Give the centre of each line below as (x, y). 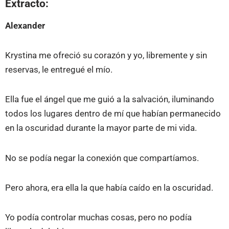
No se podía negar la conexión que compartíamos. (102, 158)
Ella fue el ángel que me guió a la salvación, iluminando (110, 99)
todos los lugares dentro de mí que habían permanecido (113, 114)
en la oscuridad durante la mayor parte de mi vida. (101, 128)
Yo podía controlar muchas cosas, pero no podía (98, 217)
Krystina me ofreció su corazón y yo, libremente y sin (106, 55)
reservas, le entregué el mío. (59, 70)
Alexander (25, 25)
